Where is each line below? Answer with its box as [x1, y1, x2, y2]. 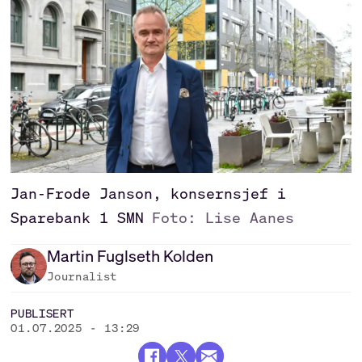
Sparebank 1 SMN [11, 208, 145, 228]
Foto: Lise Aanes [151, 208, 294, 228]
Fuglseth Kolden [97, 245, 214, 267]
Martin [47, 245, 95, 267]
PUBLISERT [11, 305, 74, 321]
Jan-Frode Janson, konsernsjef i [11, 183, 287, 204]
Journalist [47, 269, 118, 284]
